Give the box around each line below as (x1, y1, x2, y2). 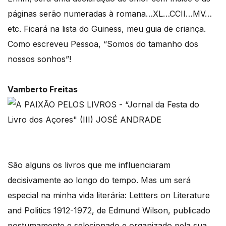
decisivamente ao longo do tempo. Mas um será (8, 175, 191, 185)
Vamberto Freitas (8, 84, 78, 94)
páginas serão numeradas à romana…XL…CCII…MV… (8, 9, 212, 19)
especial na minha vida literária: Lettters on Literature (8, 190, 210, 200)
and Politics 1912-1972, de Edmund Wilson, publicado (8, 205, 210, 215)
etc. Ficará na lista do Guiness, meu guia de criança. (8, 24, 206, 34)
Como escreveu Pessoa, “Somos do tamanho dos (8, 39, 198, 49)
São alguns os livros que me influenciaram (8, 160, 171, 170)
